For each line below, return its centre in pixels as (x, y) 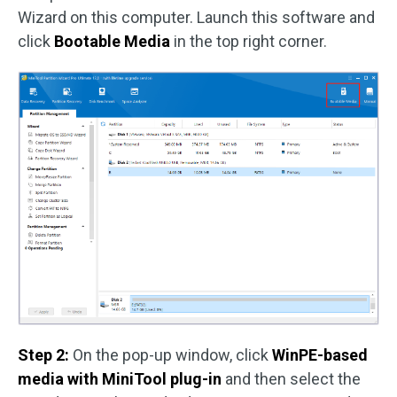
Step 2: (43, 354)
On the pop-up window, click (171, 354)
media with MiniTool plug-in (120, 378)
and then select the (291, 378)
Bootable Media (112, 41)
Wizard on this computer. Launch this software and (196, 17)
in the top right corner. (249, 41)
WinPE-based (320, 354)
